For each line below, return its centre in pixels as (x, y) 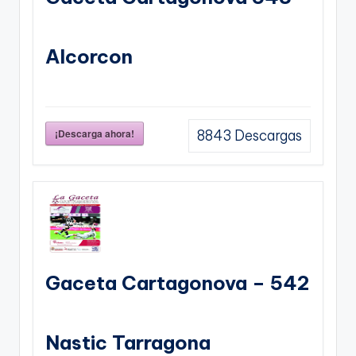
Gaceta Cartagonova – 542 (177, 283)
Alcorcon (89, 57)
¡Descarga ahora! (95, 134)
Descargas (267, 136)
